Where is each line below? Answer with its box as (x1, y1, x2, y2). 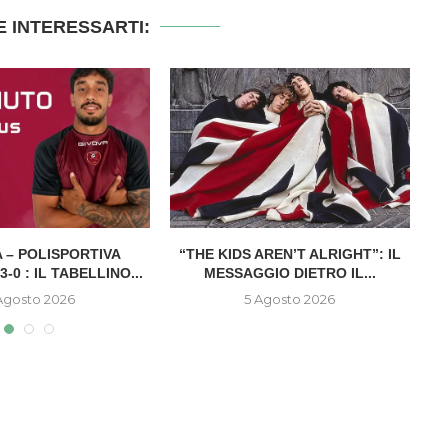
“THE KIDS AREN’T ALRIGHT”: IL (178, 245, 401, 262)
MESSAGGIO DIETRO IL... (203, 264, 376, 281)
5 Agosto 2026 (244, 290, 336, 307)
